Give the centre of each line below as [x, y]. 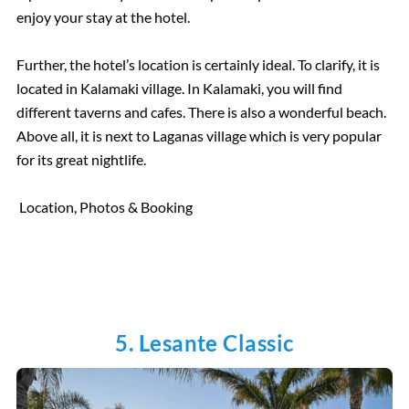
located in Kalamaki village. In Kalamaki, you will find [179, 89]
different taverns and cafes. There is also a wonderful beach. [201, 112]
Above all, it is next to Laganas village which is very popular [199, 136]
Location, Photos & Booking [106, 207]
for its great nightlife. [81, 160]
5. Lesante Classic [204, 343]
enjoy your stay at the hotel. [103, 17]
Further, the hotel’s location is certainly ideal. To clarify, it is [198, 65]
